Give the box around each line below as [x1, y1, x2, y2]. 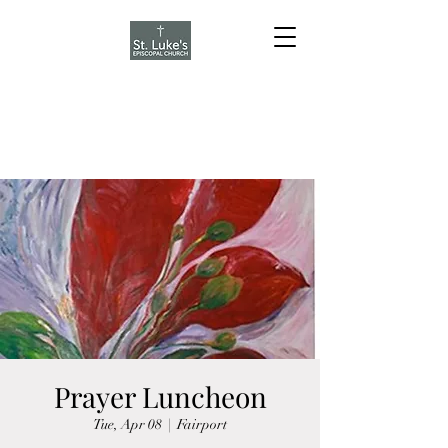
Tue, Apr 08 [93, 416, 162, 433]
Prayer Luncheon [53, 378, 267, 415]
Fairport [177, 416, 227, 433]
